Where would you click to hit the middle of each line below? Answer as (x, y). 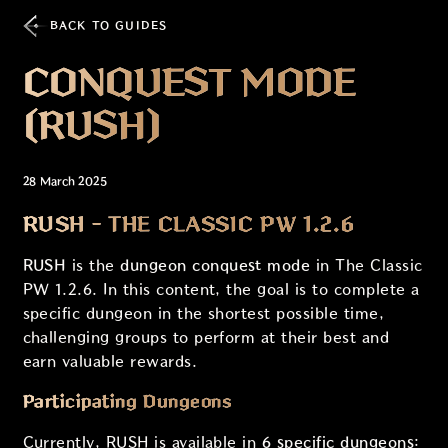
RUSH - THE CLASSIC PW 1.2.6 (188, 224)
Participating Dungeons (127, 401)
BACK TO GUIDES (108, 25)
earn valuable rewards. (110, 361)
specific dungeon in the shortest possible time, (203, 313)
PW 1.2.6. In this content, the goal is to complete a (221, 289)
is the (93, 265)
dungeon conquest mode (215, 265)
